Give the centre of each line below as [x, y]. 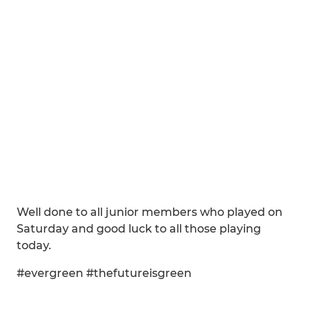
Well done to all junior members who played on [150, 212]
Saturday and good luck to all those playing [139, 229]
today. [34, 245]
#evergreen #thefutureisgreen [104, 273]
